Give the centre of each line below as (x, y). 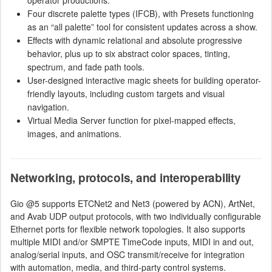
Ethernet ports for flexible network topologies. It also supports (128, 229)
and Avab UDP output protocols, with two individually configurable (136, 216)
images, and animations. (74, 133)
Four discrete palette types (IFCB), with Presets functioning (141, 13)
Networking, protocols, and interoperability (126, 177)
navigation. (48, 107)
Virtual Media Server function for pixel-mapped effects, (131, 120)
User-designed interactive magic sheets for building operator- (144, 80)
